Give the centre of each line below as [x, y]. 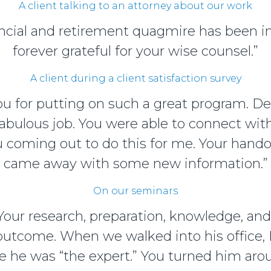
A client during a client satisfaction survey [135, 78]
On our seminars [135, 191]
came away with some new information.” [135, 163]
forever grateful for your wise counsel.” [135, 51]
